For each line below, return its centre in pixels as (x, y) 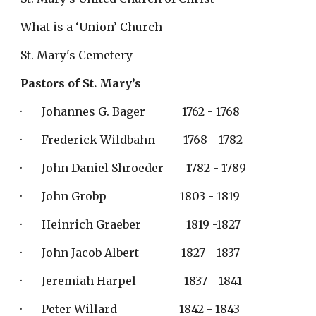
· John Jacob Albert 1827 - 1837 (130, 253)
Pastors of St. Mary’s (83, 83)
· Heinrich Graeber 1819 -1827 (131, 224)
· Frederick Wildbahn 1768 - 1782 (132, 140)
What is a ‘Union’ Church (92, 27)
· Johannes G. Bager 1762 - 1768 (130, 111)
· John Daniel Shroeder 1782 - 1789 (134, 168)
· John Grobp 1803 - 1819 (130, 196)
